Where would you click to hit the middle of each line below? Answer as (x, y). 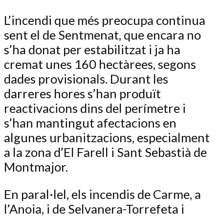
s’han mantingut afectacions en (90, 123)
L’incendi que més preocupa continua (105, 20)
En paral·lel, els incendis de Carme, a (102, 194)
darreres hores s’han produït (82, 94)
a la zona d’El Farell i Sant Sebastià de (105, 152)
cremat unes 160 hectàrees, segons (100, 64)
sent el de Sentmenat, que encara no (102, 35)
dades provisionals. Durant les (86, 79)
